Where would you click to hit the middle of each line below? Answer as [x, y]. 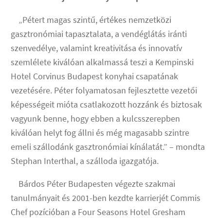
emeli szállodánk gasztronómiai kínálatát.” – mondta [108, 146]
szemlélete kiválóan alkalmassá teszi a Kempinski [102, 62]
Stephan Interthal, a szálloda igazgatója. [85, 161]
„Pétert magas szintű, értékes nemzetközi [91, 19]
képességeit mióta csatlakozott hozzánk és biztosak [107, 104]
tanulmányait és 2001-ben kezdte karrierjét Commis [106, 198]
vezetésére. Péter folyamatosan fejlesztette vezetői [104, 90]
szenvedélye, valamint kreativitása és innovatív [97, 48]
